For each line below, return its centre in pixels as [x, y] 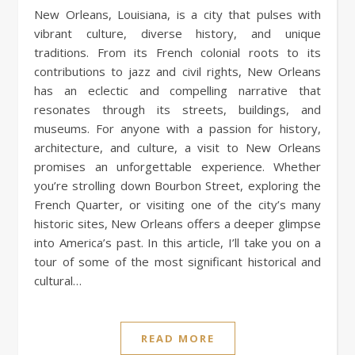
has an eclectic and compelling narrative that [177, 90]
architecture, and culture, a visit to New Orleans [177, 147]
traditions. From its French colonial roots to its [177, 52]
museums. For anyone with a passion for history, [177, 128]
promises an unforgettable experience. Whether [177, 166]
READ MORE [177, 338]
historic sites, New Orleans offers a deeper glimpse [177, 223]
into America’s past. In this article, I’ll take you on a [177, 242]
